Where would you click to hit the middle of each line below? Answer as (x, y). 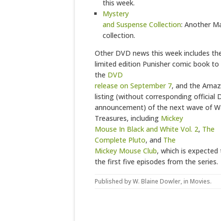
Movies (200, 181)
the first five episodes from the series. (156, 162)
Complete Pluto (120, 140)
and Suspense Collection (142, 24)
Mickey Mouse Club (126, 151)
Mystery (116, 14)
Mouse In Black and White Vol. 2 (147, 129)
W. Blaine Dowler (157, 181)
